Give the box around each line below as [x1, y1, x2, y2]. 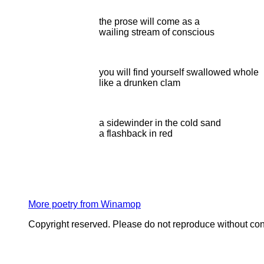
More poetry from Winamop [28, 199, 141, 209]
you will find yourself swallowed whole [99, 67, 259, 77]
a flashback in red [99, 128, 173, 138]
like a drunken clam [99, 78, 180, 88]
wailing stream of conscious [99, 27, 214, 37]
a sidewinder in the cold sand [99, 118, 221, 128]
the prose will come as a [99, 16, 200, 27]
